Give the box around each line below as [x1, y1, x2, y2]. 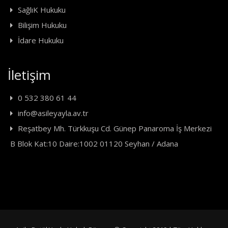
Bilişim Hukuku [18, 20, 67, 31]
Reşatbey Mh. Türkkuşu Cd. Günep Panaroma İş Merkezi [18, 123, 212, 134]
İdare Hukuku [18, 35, 64, 46]
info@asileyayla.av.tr [18, 108, 89, 119]
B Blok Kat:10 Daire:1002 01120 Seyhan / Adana [10, 138, 178, 149]
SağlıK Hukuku [18, 5, 66, 15]
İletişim [8, 66, 51, 84]
